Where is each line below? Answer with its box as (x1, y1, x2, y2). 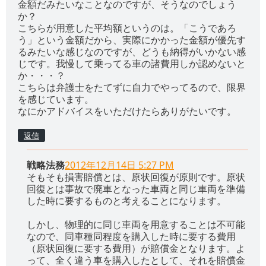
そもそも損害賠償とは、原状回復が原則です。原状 (27, 170, 245, 184)
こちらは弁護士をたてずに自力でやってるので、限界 (18, 81, 246, 94)
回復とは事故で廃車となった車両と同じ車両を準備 (27, 182, 245, 196)
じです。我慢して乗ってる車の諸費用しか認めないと (18, 57, 246, 71)
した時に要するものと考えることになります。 (27, 194, 226, 208)
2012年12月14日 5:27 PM (65, 159, 174, 172)
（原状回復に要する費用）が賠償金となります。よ (27, 242, 245, 255)
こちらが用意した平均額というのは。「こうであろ (18, 21, 236, 35)
